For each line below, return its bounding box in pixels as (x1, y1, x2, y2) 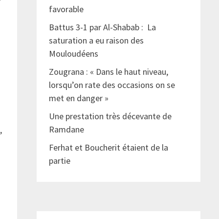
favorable (48, 3, 84, 15)
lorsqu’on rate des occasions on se (48, 79, 175, 91)
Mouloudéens (48, 48, 98, 60)
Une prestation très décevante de (48, 110, 172, 122)
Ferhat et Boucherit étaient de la (48, 142, 168, 153)
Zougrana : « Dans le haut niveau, (48, 66, 168, 78)
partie (48, 155, 74, 167)
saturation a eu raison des (48, 35, 144, 46)
